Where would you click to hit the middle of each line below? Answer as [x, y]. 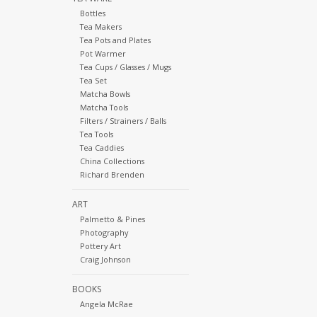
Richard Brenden [112, 175]
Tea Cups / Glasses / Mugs [125, 67]
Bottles [92, 13]
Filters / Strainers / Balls [123, 121]
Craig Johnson [105, 260]
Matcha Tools [104, 108]
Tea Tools [96, 134]
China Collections [112, 161]
